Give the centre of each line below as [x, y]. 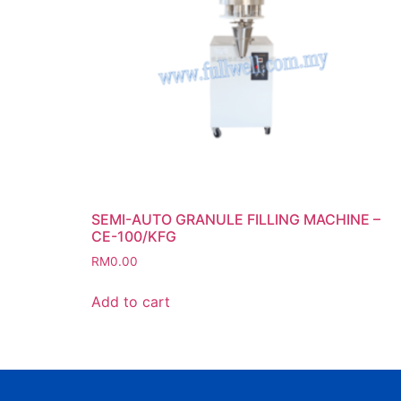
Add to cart [131, 301]
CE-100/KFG [134, 236]
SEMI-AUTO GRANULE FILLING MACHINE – [236, 219]
